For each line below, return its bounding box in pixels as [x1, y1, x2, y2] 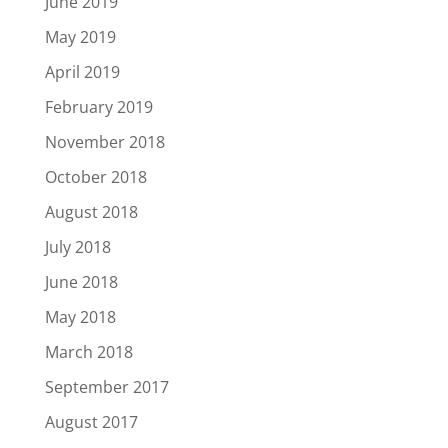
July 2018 [44, 236, 111, 258]
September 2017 [44, 376, 169, 398]
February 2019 [44, 96, 153, 118]
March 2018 [44, 341, 133, 363]
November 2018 [44, 131, 165, 153]
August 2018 [44, 201, 138, 223]
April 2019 [44, 61, 120, 83]
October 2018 [44, 166, 147, 188]
